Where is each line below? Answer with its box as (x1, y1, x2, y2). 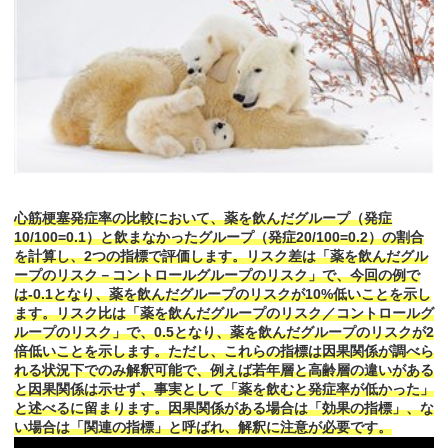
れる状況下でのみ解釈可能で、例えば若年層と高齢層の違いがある (14, 362, 434, 379)
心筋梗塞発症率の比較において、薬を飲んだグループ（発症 (14, 210, 392, 227)
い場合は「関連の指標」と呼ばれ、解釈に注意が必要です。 (14, 419, 392, 436)
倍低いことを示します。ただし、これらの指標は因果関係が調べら (14, 343, 434, 360)
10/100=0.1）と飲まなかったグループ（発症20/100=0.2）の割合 (14, 229, 424, 246)
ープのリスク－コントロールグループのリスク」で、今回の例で (14, 267, 420, 284)
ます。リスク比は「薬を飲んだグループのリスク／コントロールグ (14, 305, 434, 322)
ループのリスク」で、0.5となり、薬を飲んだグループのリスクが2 (14, 324, 434, 341)
